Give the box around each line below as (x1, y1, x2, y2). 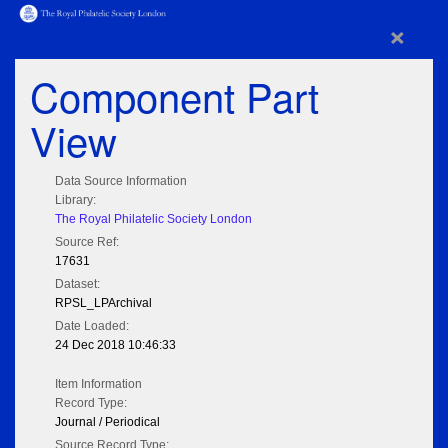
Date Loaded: (55, 319, 129, 334)
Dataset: (55, 277, 100, 292)
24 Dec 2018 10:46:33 (55, 338, 176, 353)
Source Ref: (55, 235, 119, 250)
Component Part (30, 67, 319, 125)
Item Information (55, 377, 142, 392)
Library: (55, 193, 96, 208)
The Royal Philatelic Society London (55, 212, 252, 227)
